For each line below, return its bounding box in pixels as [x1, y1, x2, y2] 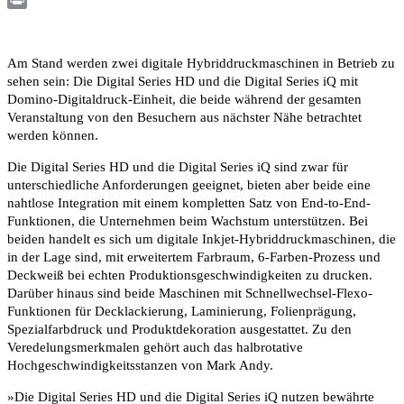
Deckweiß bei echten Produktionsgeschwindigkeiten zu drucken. [7, 268, 372, 283]
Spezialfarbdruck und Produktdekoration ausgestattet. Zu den [7, 322, 352, 337]
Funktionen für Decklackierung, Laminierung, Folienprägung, [7, 304, 356, 319]
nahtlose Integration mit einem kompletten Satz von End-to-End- [7, 196, 371, 211]
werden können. [7, 128, 98, 143]
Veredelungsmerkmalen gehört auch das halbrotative [7, 340, 303, 355]
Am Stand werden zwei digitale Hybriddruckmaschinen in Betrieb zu [7, 56, 395, 71]
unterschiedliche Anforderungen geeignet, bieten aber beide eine [7, 178, 371, 193]
